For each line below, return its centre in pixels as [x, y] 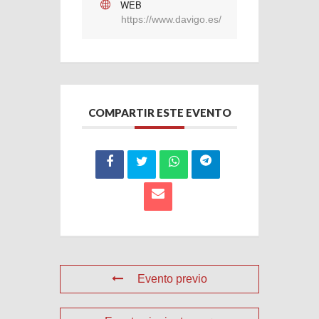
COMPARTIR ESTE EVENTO [159, 112]
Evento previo [172, 278]
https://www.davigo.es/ [171, 19]
